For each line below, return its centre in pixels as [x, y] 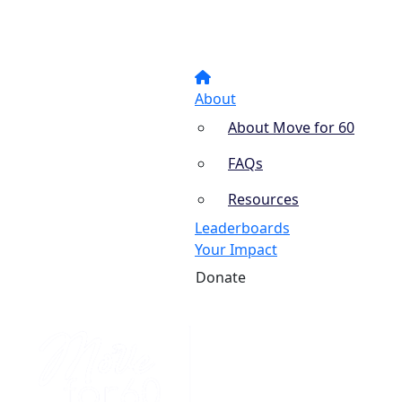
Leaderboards [242, 228]
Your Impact [236, 249]
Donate [221, 277]
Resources [263, 199]
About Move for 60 [291, 127]
